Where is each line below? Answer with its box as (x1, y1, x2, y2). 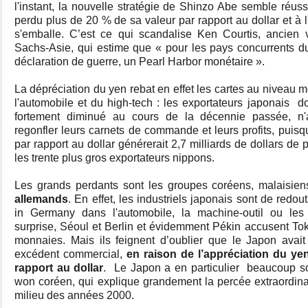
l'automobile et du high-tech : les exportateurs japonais (14, 97, 289, 109)
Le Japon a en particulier (110, 262, 239, 274)
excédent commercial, (14, 248, 126, 260)
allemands (14, 193, 68, 205)
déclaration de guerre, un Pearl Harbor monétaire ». (14, 56, 265, 67)
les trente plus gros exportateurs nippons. (14, 152, 214, 164)
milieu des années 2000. (14, 289, 134, 301)
